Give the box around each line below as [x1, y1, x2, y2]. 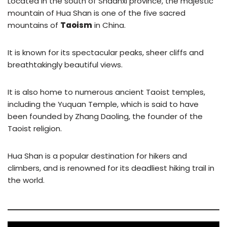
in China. [92, 20, 126, 31]
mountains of [8, 20, 60, 31]
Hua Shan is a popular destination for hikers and [8, 150, 187, 162]
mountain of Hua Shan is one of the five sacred [8, 8, 185, 19]
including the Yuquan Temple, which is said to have [8, 99, 199, 110]
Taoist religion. [8, 123, 62, 134]
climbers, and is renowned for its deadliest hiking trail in [8, 163, 214, 174]
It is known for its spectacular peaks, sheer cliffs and [8, 47, 204, 58]
